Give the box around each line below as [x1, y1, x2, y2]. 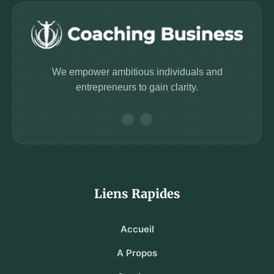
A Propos [117, 246, 157, 259]
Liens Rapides [94, 185, 180, 201]
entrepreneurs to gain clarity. [76, 81, 198, 92]
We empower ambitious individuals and [51, 66, 223, 77]
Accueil [120, 223, 154, 235]
